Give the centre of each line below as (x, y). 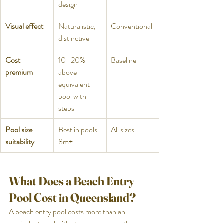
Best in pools (78, 129)
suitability (20, 141)
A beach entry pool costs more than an (68, 211)
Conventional (132, 26)
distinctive (74, 38)
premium (19, 72)
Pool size (20, 129)
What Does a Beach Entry (73, 181)
